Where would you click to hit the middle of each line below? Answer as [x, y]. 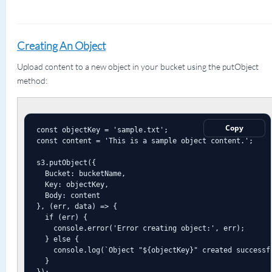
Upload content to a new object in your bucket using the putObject [138, 66]
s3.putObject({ [66, 162]
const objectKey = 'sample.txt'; [102, 130]
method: [32, 80]
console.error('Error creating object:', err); [140, 228]
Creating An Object [61, 46]
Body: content [68, 195]
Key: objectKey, [72, 184]
